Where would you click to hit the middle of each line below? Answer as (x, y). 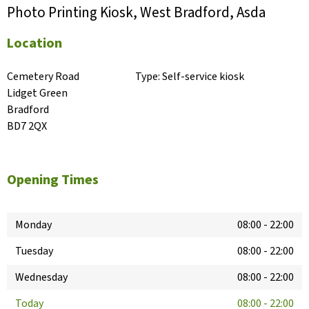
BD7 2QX (27, 127)
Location (34, 44)
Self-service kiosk (203, 77)
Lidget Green (37, 93)
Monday (33, 225)
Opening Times (53, 180)
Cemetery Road (43, 77)
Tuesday (34, 251)
